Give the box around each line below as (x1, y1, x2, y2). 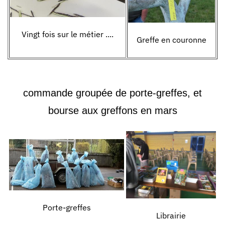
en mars (140, 105, 177, 116)
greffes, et (156, 87, 202, 98)
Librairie (156, 210, 186, 221)
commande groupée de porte (23, 87, 153, 98)
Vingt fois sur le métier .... (22, 29, 114, 40)
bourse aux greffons (48, 105, 141, 116)
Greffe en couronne (137, 35, 206, 45)
